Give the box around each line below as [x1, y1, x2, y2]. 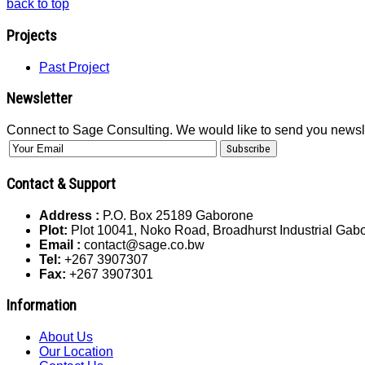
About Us [39, 330, 93, 344]
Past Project [39, 59, 109, 74]
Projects [7, 26, 57, 45]
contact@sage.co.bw [81, 237, 204, 252]
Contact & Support [7, 174, 116, 193]
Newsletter [7, 90, 73, 108]
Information [7, 297, 77, 315]
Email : [39, 237, 81, 252]
